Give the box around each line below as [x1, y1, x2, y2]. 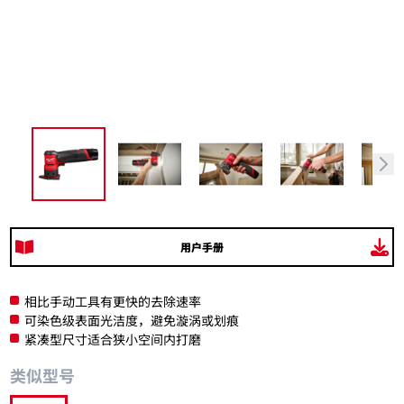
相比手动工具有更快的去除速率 [23, 294, 201, 310]
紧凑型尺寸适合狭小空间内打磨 [23, 332, 201, 348]
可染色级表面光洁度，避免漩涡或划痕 [23, 313, 239, 329]
